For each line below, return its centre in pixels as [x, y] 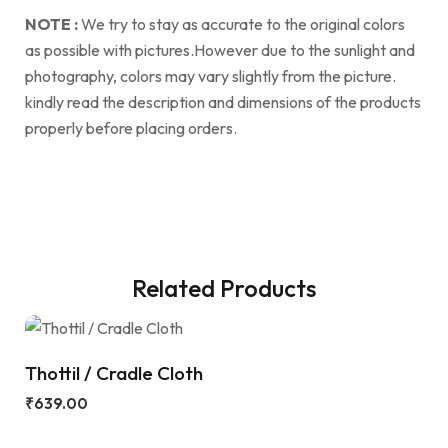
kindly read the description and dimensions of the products [223, 101]
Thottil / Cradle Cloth [114, 372]
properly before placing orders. [131, 127]
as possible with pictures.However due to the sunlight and [220, 49]
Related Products [224, 287]
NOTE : [51, 23]
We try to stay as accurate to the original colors [241, 23]
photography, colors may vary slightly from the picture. [210, 75]
